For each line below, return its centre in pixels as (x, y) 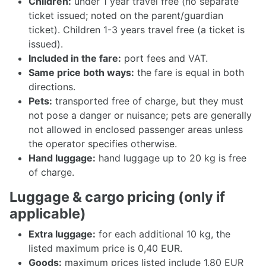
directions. (52, 87)
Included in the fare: (75, 58)
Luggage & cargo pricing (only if (117, 197)
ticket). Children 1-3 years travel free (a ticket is (137, 30)
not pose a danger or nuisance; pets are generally (140, 115)
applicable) (48, 213)
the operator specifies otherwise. (103, 144)
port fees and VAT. (164, 58)
